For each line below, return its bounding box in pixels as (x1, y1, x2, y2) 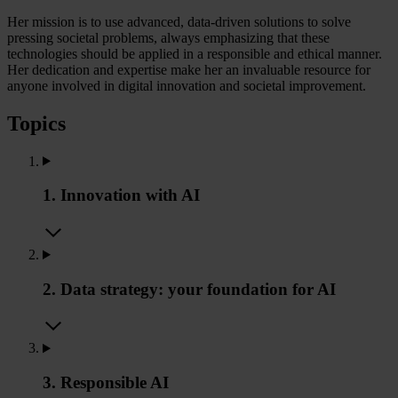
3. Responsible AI (43, 373, 169, 393)
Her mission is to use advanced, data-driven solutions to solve (7, 13, 351, 29)
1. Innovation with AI (43, 186, 200, 205)
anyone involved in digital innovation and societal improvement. (7, 77, 366, 93)
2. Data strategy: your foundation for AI (43, 279, 336, 298)
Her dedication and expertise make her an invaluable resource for (7, 61, 370, 77)
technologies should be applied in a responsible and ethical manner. (7, 45, 382, 61)
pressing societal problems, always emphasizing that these (7, 29, 330, 45)
